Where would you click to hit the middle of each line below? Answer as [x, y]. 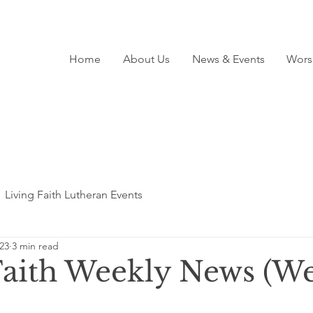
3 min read [35, 246]
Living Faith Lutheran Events [74, 195]
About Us [146, 59]
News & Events [228, 59]
